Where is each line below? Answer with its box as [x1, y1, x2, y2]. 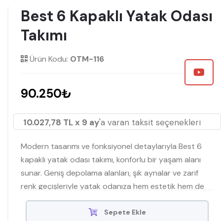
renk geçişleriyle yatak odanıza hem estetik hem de [21, 181, 204, 191]
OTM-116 [70, 53, 104, 64]
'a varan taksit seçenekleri [99, 116, 201, 128]
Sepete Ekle [102, 207, 146, 217]
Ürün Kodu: [28, 53, 70, 64]
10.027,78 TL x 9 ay [23, 116, 99, 128]
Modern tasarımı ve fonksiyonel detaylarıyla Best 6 [21, 141, 202, 151]
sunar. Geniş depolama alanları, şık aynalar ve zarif [21, 167, 198, 178]
